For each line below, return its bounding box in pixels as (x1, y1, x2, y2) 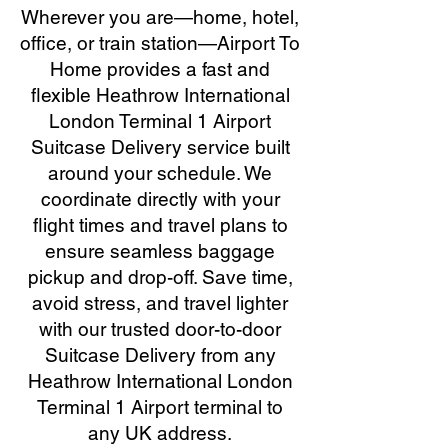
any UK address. (88, 422, 232, 444)
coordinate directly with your (40, 188, 280, 210)
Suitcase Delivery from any (44, 344, 276, 366)
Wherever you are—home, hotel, (21, 6, 299, 28)
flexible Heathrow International (30, 84, 290, 106)
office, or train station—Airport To (20, 32, 300, 54)
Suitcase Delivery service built (30, 136, 290, 158)
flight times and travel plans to (32, 214, 288, 236)
